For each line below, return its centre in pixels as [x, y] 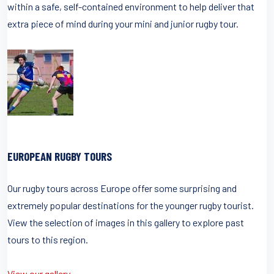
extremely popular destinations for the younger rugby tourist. [131, 205]
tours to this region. [48, 239]
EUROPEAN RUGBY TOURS [60, 156]
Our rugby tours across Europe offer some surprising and [122, 188]
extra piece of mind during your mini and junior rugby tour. [123, 23]
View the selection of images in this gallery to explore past [126, 222]
